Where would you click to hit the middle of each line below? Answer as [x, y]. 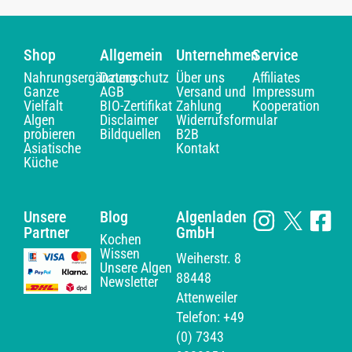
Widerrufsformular [227, 120]
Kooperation [286, 106]
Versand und [211, 92]
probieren [49, 134]
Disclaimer [129, 120]
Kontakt [198, 148]
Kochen [121, 240]
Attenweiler [207, 298]
